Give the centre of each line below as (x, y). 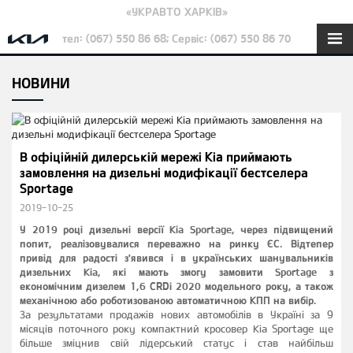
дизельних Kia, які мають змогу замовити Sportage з (176, 272)
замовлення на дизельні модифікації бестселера (164, 172)
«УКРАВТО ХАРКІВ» (176, 11)
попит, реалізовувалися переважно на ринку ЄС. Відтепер (176, 243)
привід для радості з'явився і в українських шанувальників (176, 258)
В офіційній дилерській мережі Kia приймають (156, 156)
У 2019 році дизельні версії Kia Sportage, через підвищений (176, 229)
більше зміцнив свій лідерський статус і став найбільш (176, 343)
